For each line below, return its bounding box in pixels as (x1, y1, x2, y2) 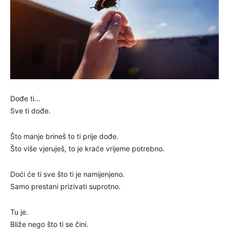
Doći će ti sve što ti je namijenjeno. (10, 169, 125, 178)
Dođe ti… (10, 94, 40, 103)
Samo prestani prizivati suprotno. (10, 181, 121, 191)
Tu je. (10, 207, 28, 216)
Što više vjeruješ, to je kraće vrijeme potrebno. (10, 144, 165, 153)
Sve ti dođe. (10, 106, 51, 115)
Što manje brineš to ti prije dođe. (10, 131, 119, 141)
